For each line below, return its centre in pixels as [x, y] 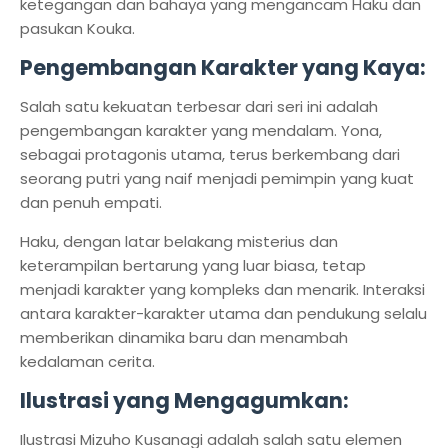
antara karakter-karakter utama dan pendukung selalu [223, 313]
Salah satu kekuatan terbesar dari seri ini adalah [199, 106]
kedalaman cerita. [87, 361]
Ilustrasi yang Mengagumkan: [184, 400]
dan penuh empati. [93, 202]
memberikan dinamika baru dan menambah [184, 337]
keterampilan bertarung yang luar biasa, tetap [193, 265]
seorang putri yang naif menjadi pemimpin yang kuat [217, 178]
